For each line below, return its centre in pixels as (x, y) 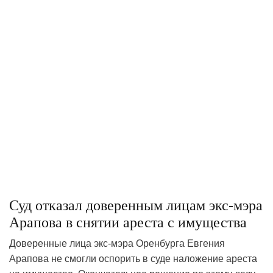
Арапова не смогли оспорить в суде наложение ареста (133, 258)
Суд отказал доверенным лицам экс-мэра (136, 205)
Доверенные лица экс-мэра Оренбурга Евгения (117, 243)
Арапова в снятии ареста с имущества (128, 222)
